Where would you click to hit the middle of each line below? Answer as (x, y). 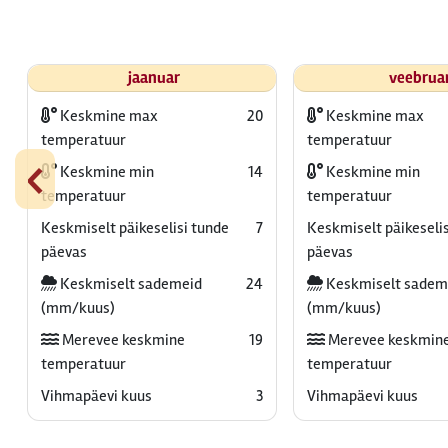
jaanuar (154, 78)
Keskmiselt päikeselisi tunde (134, 228)
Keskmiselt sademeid (129, 284)
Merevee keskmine (121, 340)
